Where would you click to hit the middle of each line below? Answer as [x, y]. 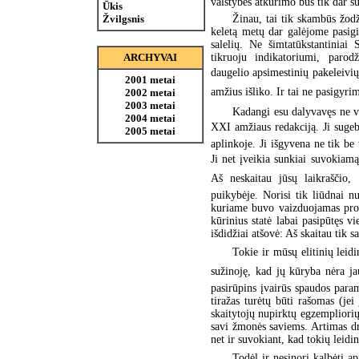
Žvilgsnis [123, 19]
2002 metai [150, 93]
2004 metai [150, 118]
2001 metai [150, 80]
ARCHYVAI [150, 57]
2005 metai [150, 131]
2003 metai [150, 105]
